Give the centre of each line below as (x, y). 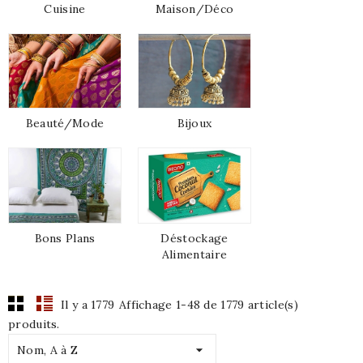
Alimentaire (194, 255)
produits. (34, 325)
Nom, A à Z (47, 350)
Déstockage (194, 239)
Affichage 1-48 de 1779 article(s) (208, 305)
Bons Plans (65, 239)
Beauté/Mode (65, 124)
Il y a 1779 (88, 305)
